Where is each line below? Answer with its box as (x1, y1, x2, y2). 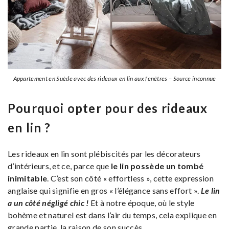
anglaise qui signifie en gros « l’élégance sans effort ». (8, 186, 201, 196)
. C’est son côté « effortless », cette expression (47, 173, 214, 184)
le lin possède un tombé (110, 161, 204, 171)
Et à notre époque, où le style (88, 198, 195, 208)
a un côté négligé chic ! (8, 198, 89, 208)
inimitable (8, 173, 48, 184)
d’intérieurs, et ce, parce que (8, 161, 111, 171)
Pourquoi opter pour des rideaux (8, 101, 208, 116)
